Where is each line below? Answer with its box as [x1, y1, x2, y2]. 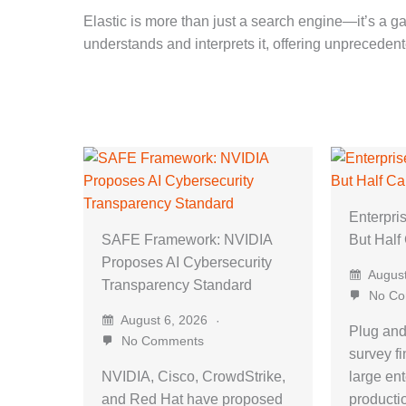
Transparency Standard [101, 276, 252, 293]
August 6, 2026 [118, 312, 211, 327]
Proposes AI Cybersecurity [101, 254, 272, 270]
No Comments [118, 333, 204, 348]
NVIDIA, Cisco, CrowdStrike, [101, 368, 285, 384]
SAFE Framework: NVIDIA [101, 231, 272, 247]
